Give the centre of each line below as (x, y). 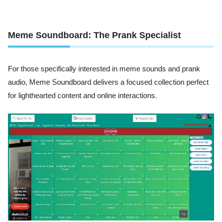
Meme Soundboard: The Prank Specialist (94, 35)
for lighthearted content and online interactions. (83, 95)
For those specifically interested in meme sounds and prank (104, 69)
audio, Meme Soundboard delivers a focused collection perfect (108, 82)
